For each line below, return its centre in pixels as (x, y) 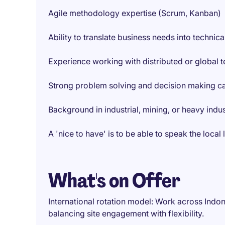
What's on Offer (114, 180)
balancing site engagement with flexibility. (126, 213)
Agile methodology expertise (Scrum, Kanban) (135, 13)
